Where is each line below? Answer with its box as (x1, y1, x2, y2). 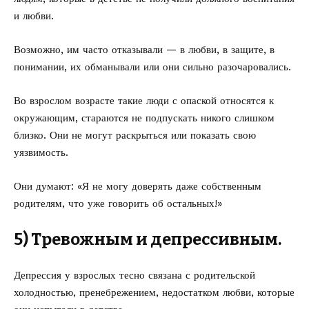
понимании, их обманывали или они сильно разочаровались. (14, 61, 291, 73)
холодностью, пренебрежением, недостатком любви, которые (14, 286, 295, 299)
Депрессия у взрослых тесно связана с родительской (14, 269, 255, 281)
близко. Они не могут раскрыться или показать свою (14, 129, 256, 141)
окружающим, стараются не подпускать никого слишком (14, 112, 275, 124)
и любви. (14, 10, 54, 22)
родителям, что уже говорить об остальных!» (14, 197, 222, 210)
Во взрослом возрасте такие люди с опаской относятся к (14, 94, 274, 107)
